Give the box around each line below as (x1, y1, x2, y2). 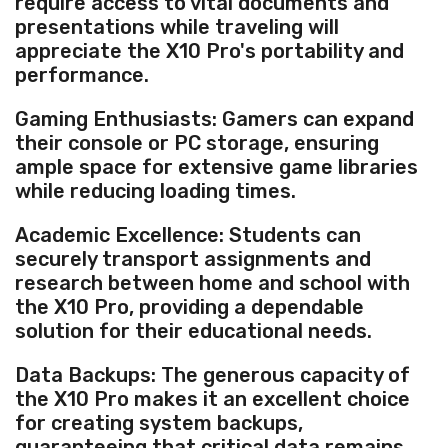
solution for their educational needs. (15, 319, 372, 344)
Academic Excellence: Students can (15, 223, 361, 248)
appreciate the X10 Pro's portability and (15, 39, 404, 64)
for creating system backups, (15, 411, 303, 436)
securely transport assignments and (15, 247, 371, 272)
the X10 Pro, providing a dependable (15, 295, 364, 320)
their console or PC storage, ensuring (15, 131, 379, 156)
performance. (15, 63, 149, 88)
